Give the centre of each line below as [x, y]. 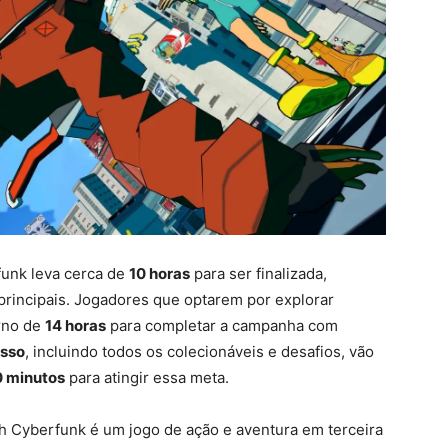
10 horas [159, 273]
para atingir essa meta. [147, 377]
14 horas [75, 325]
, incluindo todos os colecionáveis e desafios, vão [199, 351]
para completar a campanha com [222, 325]
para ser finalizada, [258, 273]
